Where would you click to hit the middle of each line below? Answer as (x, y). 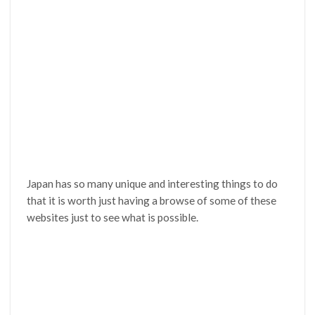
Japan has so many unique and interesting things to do (153, 183)
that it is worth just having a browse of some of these (152, 200)
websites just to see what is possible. (114, 217)
